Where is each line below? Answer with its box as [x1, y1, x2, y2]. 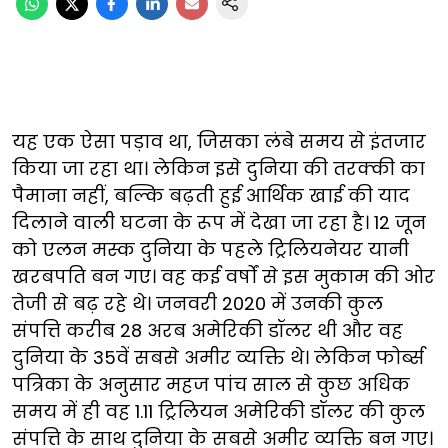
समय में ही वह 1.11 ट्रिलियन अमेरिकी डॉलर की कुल [12, 398, 425, 424]
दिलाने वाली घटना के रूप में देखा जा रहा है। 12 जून [12, 209, 426, 235]
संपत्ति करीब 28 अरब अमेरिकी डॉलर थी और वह [12, 317, 403, 343]
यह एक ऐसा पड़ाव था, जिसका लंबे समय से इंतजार [12, 128, 426, 154]
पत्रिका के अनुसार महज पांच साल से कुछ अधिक [12, 371, 410, 397]
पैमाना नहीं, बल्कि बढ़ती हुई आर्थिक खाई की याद [12, 182, 410, 208]
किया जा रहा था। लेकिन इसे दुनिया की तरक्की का [12, 155, 425, 181]
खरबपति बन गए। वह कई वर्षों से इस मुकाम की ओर [12, 263, 435, 289]
